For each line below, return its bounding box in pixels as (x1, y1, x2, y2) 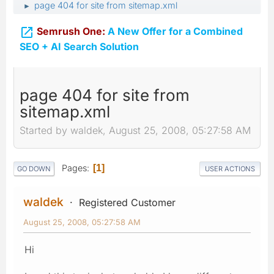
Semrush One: (37, 25, 105, 37)
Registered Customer (79, 196, 176, 209)
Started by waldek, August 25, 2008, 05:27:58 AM (20, 124, 251, 137)
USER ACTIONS (205, 164, 255, 173)
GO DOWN (17, 164, 51, 173)
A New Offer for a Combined (105, 25, 243, 37)
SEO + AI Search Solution (20, 40, 139, 53)
